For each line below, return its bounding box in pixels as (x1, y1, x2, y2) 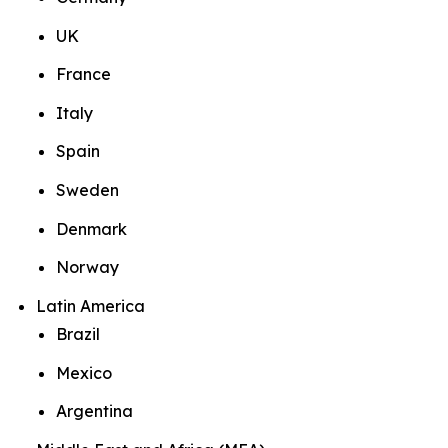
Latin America (36, 296, 145, 317)
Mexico (56, 362, 112, 383)
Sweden (56, 180, 119, 201)
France (56, 64, 111, 85)
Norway (56, 257, 119, 278)
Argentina (56, 401, 133, 422)
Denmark (56, 218, 127, 239)
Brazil (56, 324, 100, 345)
